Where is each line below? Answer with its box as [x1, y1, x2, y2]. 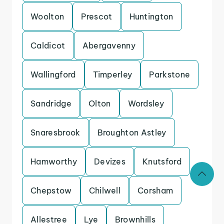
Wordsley [127, 98, 164, 108]
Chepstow [30, 185, 72, 195]
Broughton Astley [97, 127, 166, 137]
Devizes [93, 156, 126, 166]
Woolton [30, 11, 64, 21]
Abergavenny [82, 40, 136, 50]
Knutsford [142, 156, 182, 166]
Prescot [81, 11, 112, 21]
